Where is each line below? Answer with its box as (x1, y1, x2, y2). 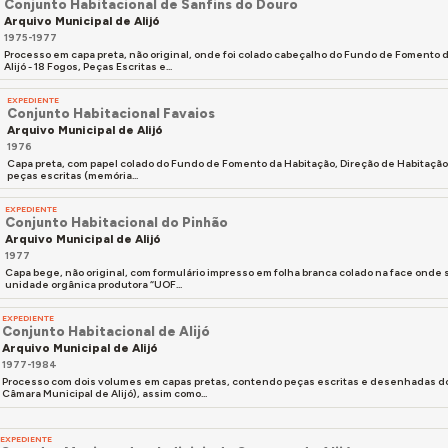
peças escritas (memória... (6, 169, 138, 183)
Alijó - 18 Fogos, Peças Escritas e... (4, 59, 173, 73)
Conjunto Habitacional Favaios (6, 104, 215, 121)
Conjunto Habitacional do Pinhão (4, 213, 228, 230)
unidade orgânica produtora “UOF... (4, 278, 182, 292)
